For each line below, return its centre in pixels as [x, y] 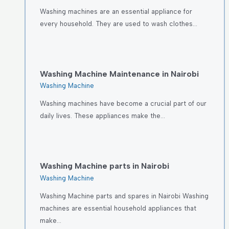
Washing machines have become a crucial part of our [123, 104]
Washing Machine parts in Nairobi [104, 166]
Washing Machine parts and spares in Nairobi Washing [124, 196]
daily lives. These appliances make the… [102, 116]
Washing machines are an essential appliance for [116, 11]
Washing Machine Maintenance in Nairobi [119, 74]
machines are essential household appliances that [118, 208]
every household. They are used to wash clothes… [118, 24]
